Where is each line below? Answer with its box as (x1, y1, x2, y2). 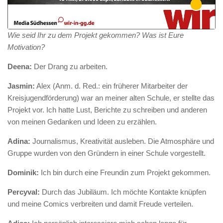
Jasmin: (7, 82, 35, 91)
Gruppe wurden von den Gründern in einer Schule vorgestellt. (7, 149, 206, 158)
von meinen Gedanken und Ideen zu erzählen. (7, 117, 157, 126)
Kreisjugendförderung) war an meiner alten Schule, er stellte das (7, 94, 215, 103)
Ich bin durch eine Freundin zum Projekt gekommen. (39, 168, 211, 177)
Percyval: (7, 188, 40, 197)
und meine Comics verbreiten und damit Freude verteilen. (7, 200, 193, 209)
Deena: (7, 62, 32, 71)
